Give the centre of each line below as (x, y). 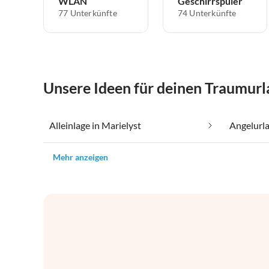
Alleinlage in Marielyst (95, 125)
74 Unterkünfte (207, 13)
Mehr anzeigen (80, 157)
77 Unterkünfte (88, 13)
